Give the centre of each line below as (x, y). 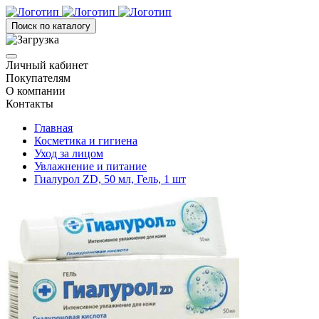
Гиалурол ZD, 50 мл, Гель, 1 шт (110, 179)
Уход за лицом (69, 153)
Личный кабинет (47, 65)
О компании (36, 91)
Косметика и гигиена (86, 141)
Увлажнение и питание (90, 166)
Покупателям (38, 78)
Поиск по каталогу (51, 26)
